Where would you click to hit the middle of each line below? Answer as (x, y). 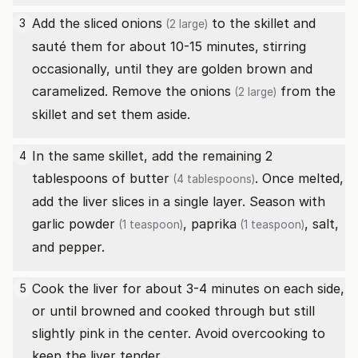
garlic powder (74, 224)
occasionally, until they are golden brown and (172, 69)
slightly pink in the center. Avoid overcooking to (179, 333)
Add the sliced (77, 23)
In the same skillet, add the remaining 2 (152, 156)
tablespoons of (81, 178)
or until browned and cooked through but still (173, 311)
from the (306, 91)
